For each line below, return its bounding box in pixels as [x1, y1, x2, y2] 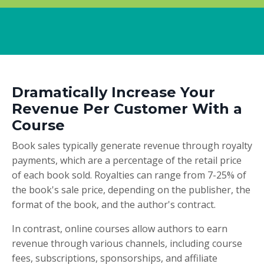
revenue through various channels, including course [12, 236, 242, 250]
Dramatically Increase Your [12, 83, 215, 101]
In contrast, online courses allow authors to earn [12, 222, 227, 235]
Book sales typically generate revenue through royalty [12, 138, 252, 152]
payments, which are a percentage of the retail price [12, 153, 242, 167]
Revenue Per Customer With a [12, 100, 242, 117]
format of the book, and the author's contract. [12, 197, 216, 211]
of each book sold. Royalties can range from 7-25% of [12, 168, 246, 181]
